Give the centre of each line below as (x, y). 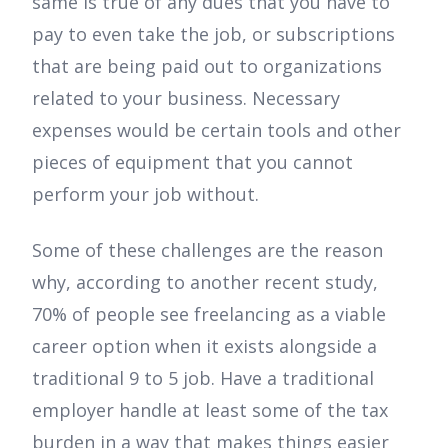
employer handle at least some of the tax (210, 409)
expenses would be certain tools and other (216, 129)
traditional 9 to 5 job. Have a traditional (203, 377)
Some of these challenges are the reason (207, 249)
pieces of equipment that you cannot (192, 161)
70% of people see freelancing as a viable (209, 313)
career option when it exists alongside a (204, 345)
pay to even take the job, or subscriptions (213, 33)
